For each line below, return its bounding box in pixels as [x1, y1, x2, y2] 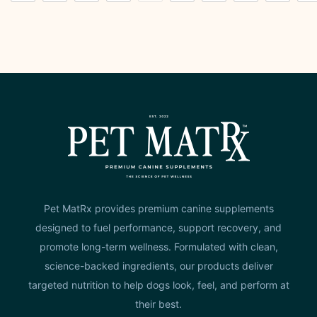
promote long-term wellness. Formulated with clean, [39, 241, 278, 253]
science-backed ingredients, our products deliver [44, 260, 273, 272]
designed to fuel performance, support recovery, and [35, 221, 282, 234]
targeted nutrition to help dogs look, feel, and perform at [28, 279, 289, 292]
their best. [135, 298, 182, 311]
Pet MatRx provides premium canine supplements [43, 202, 274, 215]
